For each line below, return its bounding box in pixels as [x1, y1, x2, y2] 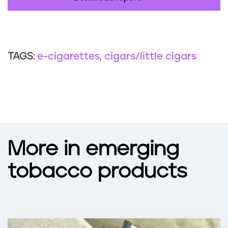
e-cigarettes [37, 51, 100, 62]
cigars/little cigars [104, 51, 196, 62]
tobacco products [8, 161, 187, 182]
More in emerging [8, 139, 179, 160]
